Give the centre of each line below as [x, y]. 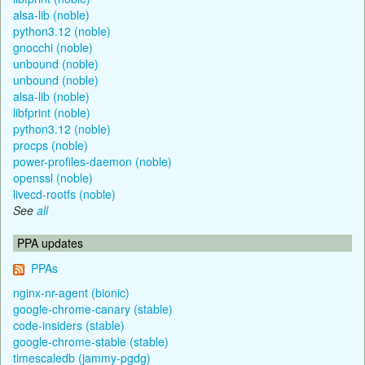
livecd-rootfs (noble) [64, 193]
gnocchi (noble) [53, 47]
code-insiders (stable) [69, 325]
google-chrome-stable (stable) [91, 341]
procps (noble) [51, 145]
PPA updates [50, 242]
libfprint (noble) [52, 112]
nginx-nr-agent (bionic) [71, 292]
